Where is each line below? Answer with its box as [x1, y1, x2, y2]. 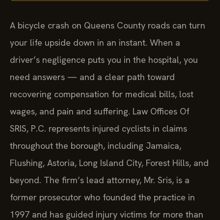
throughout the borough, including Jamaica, [10, 140, 181, 152]
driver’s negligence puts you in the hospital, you [10, 54, 198, 66]
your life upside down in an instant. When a [10, 37, 180, 49]
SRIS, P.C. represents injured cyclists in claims [10, 123, 187, 135]
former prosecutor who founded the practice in [10, 192, 195, 203]
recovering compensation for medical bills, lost [10, 88, 193, 100]
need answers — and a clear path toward [10, 71, 175, 83]
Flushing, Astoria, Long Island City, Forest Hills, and [10, 157, 209, 169]
